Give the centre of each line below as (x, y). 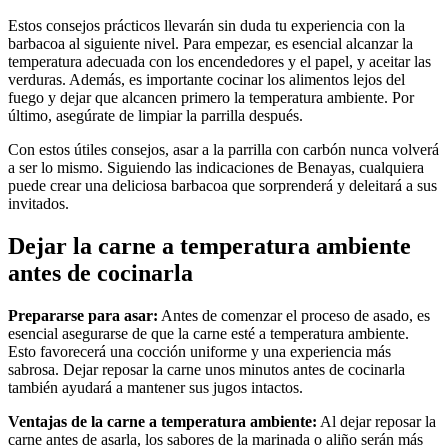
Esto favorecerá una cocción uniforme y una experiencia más (199, 351)
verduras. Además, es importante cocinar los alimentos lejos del (206, 80)
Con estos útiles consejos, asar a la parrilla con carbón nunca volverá (223, 150)
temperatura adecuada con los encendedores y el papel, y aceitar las (219, 62)
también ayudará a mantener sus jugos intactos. (155, 387)
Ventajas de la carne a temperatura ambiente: (162, 421)
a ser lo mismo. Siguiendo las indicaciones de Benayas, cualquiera (216, 168)
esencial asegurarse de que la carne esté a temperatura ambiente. (208, 333)
